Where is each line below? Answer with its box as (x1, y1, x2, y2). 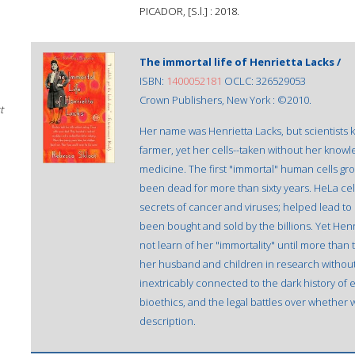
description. (139, 314, 196, 328)
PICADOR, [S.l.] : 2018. (139, 4, 239, 18)
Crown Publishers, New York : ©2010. (139, 93, 311, 107)
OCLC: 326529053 (222, 74, 306, 88)
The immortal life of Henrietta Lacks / (139, 55, 341, 69)
